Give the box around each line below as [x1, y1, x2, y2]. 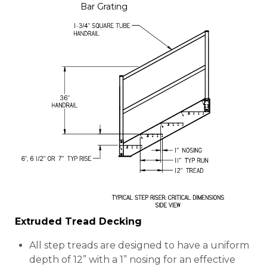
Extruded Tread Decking [15, 216, 142, 228]
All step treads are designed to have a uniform [29, 240, 249, 252]
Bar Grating [80, 1, 128, 13]
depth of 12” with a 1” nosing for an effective [29, 254, 235, 266]
